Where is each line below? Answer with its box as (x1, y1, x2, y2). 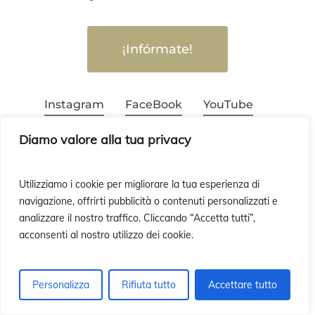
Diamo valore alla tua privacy (19, 131, 191, 148)
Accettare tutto (208, 278, 277, 291)
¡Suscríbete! (120, 259, 195, 275)
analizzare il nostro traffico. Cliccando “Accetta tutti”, (19, 212, 255, 224)
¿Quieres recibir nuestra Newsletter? (26, 165, 289, 184)
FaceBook (124, 98, 182, 112)
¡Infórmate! (122, 41, 193, 57)
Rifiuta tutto (122, 278, 176, 291)
